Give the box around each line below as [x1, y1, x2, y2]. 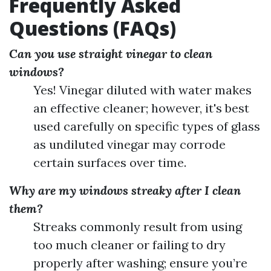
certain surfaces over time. [33, 155, 186, 170]
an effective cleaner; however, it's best [33, 100, 249, 116]
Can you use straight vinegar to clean [9, 46, 212, 61]
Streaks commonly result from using [33, 219, 242, 234]
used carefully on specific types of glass [33, 119, 260, 134]
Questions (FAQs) [9, 15, 176, 41]
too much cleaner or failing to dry [33, 237, 226, 252]
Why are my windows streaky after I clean [9, 183, 241, 198]
